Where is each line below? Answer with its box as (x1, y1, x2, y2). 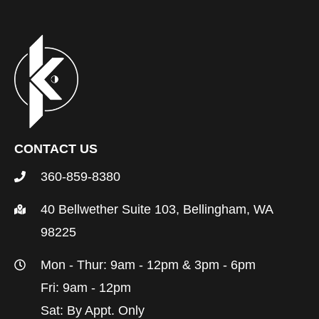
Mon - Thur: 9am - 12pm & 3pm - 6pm (41, 258, 256, 273)
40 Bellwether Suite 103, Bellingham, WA (41, 202, 273, 217)
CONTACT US (14, 142, 98, 157)
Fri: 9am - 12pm (41, 281, 131, 296)
